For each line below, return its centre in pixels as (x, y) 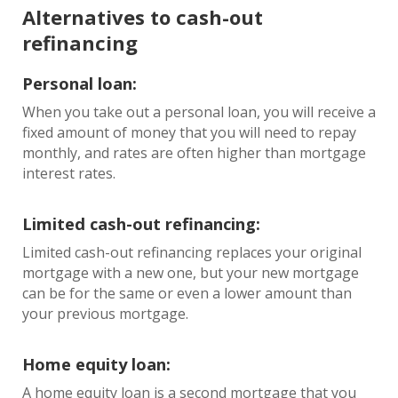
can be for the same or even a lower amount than (187, 293)
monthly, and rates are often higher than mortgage (194, 153)
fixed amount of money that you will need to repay (189, 132)
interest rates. (71, 173)
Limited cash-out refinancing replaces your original (192, 252)
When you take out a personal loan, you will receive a (199, 112)
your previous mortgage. (107, 314)
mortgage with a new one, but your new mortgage (191, 273)
